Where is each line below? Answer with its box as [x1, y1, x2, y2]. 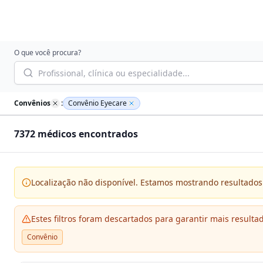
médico [35, 127, 72, 140]
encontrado [79, 127, 133, 140]
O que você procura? [14, 48, 81, 58]
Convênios [14, 98, 50, 108]
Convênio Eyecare [68, 98, 127, 108]
